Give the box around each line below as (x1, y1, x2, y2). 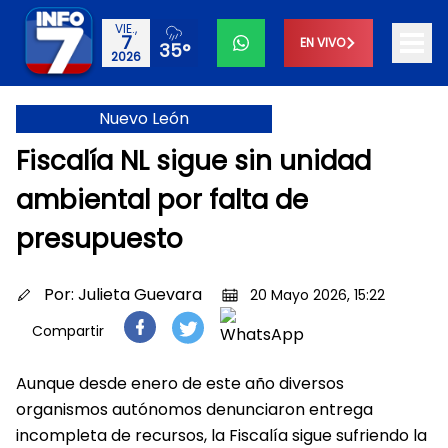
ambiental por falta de (16, 182, 308, 218)
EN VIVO (300, 34, 345, 51)
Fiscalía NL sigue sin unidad (16, 143, 371, 179)
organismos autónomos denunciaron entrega (16, 398, 373, 421)
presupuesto (16, 221, 183, 257)
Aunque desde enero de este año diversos (16, 372, 344, 395)
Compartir (32, 321, 104, 341)
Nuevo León (99, 106, 189, 130)
